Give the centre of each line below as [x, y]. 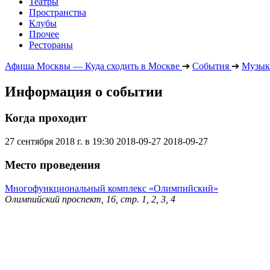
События [211, 66]
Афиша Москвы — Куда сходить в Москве [92, 66]
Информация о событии [84, 91]
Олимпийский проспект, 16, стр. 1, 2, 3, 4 [90, 199]
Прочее [44, 34]
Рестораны [51, 45]
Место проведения [52, 165]
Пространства [58, 12]
